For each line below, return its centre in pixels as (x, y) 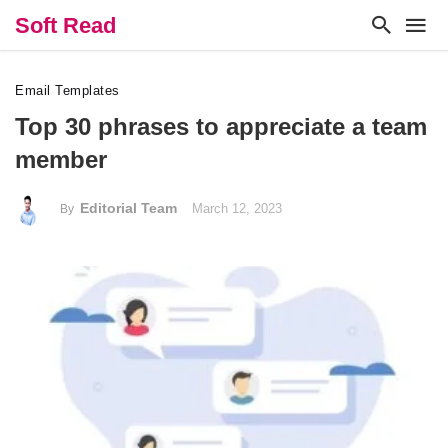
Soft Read (65, 25)
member (61, 159)
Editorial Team (128, 208)
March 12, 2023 (236, 208)
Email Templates (67, 90)
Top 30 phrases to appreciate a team (221, 126)
